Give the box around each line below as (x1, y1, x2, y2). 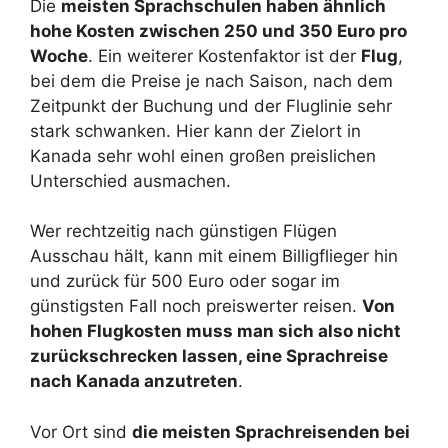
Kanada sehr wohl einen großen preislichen (30, 145, 376, 166)
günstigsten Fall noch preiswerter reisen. (30, 296, 362, 316)
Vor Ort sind (30, 421, 132, 442)
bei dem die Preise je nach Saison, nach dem (30, 70, 393, 91)
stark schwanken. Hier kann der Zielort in (30, 120, 361, 141)
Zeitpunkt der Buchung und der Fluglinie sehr (30, 95, 392, 116)
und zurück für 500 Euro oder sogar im (30, 271, 340, 291)
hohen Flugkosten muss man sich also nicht (30, 321, 401, 341)
